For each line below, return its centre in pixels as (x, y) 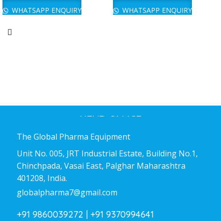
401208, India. (42, 178)
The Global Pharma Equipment (74, 137)
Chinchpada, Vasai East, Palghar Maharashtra (101, 166)
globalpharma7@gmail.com (67, 193)
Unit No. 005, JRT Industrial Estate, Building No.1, (108, 153)
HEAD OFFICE (110, 112)
